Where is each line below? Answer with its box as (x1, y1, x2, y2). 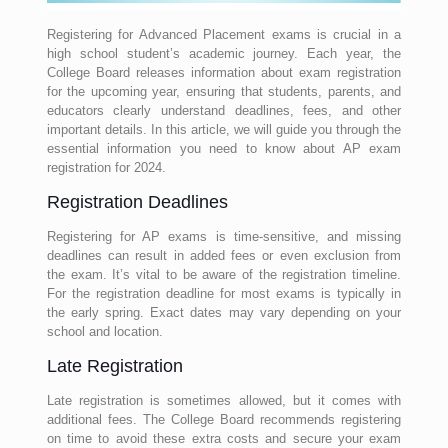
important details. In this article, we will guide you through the (46, 122, 402, 137)
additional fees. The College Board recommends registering (46, 412, 402, 427)
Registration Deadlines (46, 192, 228, 212)
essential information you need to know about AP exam (46, 141, 402, 156)
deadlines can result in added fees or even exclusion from (46, 248, 402, 263)
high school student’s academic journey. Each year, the (46, 46, 402, 61)
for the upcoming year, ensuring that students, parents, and (46, 84, 402, 99)
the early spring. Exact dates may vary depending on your (46, 305, 402, 320)
